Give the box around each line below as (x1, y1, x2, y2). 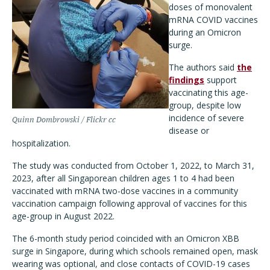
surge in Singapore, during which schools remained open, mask (12, 245, 258, 257)
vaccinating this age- (169, 87, 248, 98)
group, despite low (169, 99, 241, 111)
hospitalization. (12, 137, 71, 149)
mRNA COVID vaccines (169, 14, 258, 25)
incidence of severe (169, 112, 244, 124)
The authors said (169, 61, 237, 73)
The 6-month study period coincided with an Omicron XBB (12, 233, 239, 244)
